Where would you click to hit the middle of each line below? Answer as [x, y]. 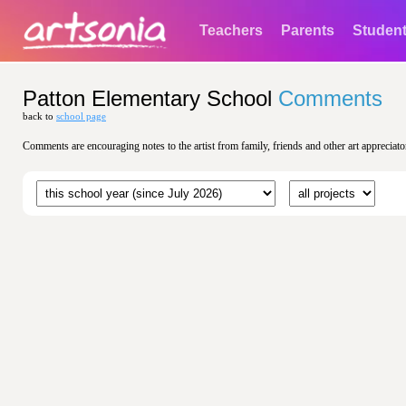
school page [81, 116]
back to [39, 116]
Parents [308, 30]
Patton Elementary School [147, 98]
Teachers [231, 30]
